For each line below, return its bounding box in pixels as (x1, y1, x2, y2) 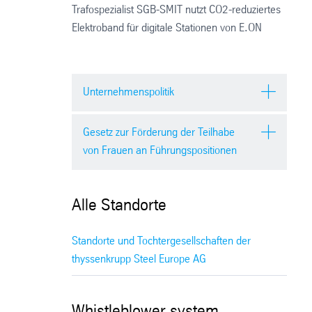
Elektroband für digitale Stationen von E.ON (72, 22, 263, 33)
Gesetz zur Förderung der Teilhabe (83, 127, 235, 139)
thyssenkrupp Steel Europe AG (72, 253, 207, 265)
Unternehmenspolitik (83, 86, 175, 97)
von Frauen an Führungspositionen (83, 146, 237, 157)
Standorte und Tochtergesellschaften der (72, 235, 251, 247)
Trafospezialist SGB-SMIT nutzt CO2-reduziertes (72, 4, 281, 15)
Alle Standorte (72, 198, 167, 214)
